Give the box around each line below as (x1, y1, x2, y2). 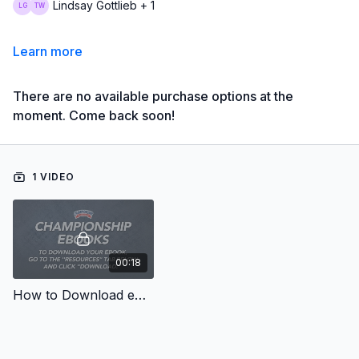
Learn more (13, 42, 83, 59)
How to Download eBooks (135, 286, 146, 303)
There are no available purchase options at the (13, 87, 293, 104)
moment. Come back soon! (13, 107, 175, 123)
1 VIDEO (29, 170, 75, 183)
